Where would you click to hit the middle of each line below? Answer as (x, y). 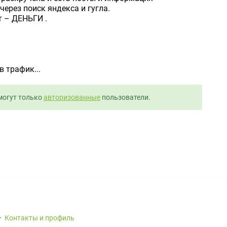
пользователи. (125, 97)
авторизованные (72, 97)
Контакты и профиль (40, 218)
